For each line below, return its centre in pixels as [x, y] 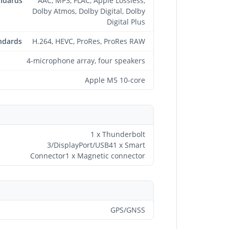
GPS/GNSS [128, 210]
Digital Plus [126, 21]
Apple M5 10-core [115, 80]
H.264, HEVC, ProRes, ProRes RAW [89, 41]
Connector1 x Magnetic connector [88, 155]
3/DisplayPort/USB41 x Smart [96, 145]
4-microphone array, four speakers [86, 60]
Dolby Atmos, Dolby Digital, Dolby [89, 11]
